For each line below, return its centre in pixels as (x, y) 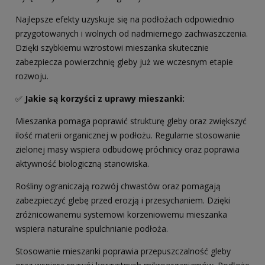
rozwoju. (32, 76)
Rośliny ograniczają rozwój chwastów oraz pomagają (118, 186)
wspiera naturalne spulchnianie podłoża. (92, 229)
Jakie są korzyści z (65, 99)
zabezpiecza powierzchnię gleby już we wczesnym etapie (124, 62)
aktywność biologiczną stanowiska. (82, 164)
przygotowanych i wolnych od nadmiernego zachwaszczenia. (132, 34)
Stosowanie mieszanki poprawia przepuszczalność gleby (123, 251)
